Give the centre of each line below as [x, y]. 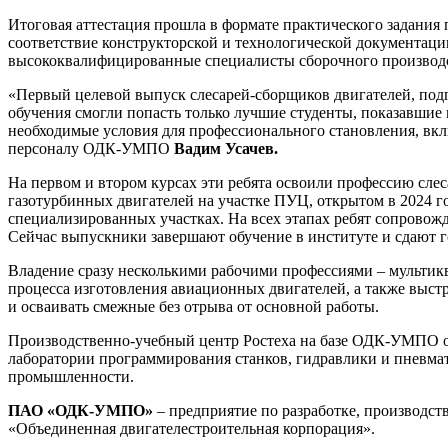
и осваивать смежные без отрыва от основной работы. [193, 306]
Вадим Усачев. [226, 148]
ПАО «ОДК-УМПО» [80, 410]
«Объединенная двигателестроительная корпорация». [191, 428]
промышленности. [71, 376]
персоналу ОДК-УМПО [91, 148]
